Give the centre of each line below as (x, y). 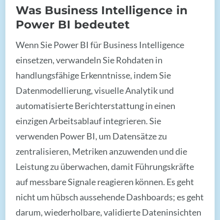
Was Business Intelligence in (102, 10)
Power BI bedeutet (73, 24)
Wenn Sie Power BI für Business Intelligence (100, 44)
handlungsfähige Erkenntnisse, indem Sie (94, 75)
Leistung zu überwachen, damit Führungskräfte (105, 166)
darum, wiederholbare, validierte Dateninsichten (109, 212)
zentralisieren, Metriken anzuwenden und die (102, 151)
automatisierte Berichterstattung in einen (96, 105)
